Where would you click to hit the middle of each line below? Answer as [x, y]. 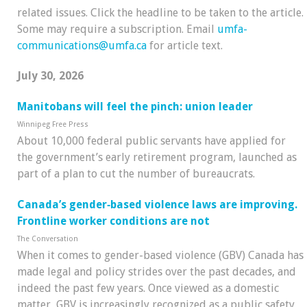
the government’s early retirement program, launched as [157, 158]
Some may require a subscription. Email [117, 29]
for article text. [185, 45]
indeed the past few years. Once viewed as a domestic [148, 288]
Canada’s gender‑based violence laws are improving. [157, 204]
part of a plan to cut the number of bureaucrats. [136, 174]
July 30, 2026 [50, 76]
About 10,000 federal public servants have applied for [151, 141]
